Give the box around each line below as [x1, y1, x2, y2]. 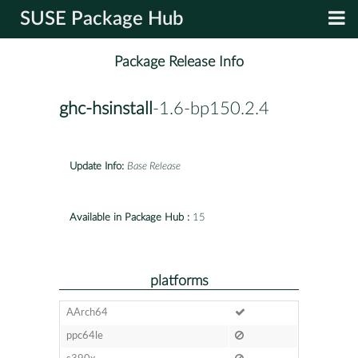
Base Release [127, 161, 181, 172]
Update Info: [70, 161, 124, 172]
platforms [149, 273, 209, 288]
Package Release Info [114, 54, 244, 70]
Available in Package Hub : [70, 212, 189, 223]
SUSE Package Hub [20, 10, 184, 29]
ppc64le [66, 330, 103, 341]
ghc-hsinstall [59, 100, 153, 118]
